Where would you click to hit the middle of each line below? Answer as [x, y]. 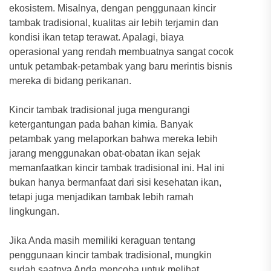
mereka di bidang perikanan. [70, 81]
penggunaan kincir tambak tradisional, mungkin [110, 255]
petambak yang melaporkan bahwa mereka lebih [113, 139]
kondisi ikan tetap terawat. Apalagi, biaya [96, 37]
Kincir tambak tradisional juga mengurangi [100, 110]
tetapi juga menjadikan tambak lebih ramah [101, 197]
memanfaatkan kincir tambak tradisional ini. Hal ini [117, 168]
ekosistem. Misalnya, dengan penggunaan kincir [113, 8]
